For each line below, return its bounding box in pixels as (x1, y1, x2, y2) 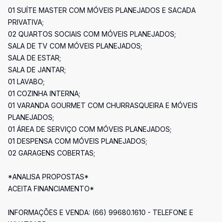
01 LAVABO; (8, 77, 45, 86)
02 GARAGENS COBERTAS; (8, 149, 95, 157)
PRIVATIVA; (8, 18, 44, 26)
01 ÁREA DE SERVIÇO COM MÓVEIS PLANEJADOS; (8, 125, 171, 133)
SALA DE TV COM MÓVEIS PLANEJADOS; (8, 42, 142, 50)
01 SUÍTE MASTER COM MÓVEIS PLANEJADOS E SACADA (8, 6, 196, 14)
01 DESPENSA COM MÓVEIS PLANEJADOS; (8, 137, 147, 145)
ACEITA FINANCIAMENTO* (8, 184, 94, 193)
